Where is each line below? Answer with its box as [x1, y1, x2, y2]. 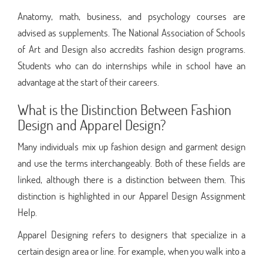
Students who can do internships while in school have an [18, 58, 245, 72]
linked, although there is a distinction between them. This [18, 172, 245, 186]
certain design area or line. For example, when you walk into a [18, 244, 245, 258]
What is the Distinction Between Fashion [18, 100, 231, 119]
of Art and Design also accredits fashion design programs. [18, 42, 245, 56]
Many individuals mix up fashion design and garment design [18, 139, 245, 153]
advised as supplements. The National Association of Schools [18, 25, 245, 39]
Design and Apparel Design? [18, 115, 166, 134]
